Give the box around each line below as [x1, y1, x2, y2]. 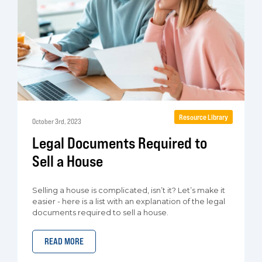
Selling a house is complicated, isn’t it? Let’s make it [32, 186, 225, 195]
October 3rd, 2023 [32, 117, 81, 126]
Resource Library [179, 112, 228, 122]
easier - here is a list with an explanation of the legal [32, 197, 225, 206]
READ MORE [44, 236, 84, 247]
